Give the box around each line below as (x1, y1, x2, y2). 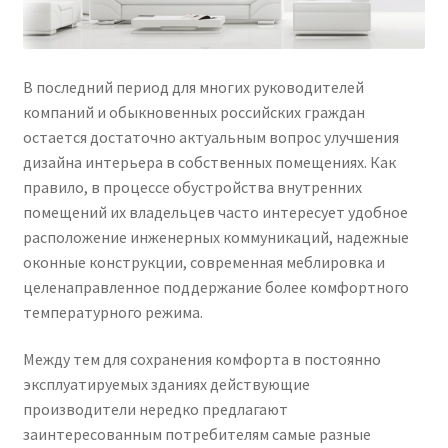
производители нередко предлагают (22, 399, 288, 420)
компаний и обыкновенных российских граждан (22, 101, 365, 122)
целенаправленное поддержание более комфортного (22, 276, 409, 297)
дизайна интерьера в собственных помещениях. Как (22, 151, 396, 172)
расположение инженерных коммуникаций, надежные (22, 226, 409, 247)
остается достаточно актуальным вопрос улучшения (22, 126, 399, 147)
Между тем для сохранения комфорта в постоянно (22, 349, 381, 370)
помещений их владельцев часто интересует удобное (22, 201, 408, 222)
